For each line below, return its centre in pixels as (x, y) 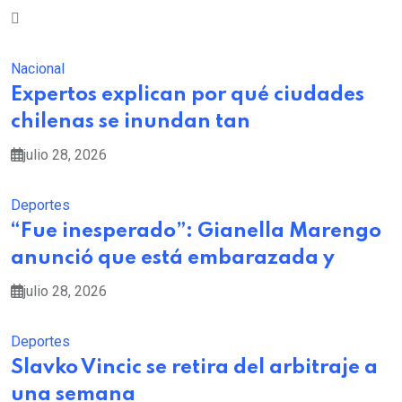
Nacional (38, 69)
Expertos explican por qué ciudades (188, 95)
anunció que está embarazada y (173, 258)
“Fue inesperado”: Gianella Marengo (196, 232)
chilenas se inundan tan (131, 122)
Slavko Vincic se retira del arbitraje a (194, 368)
